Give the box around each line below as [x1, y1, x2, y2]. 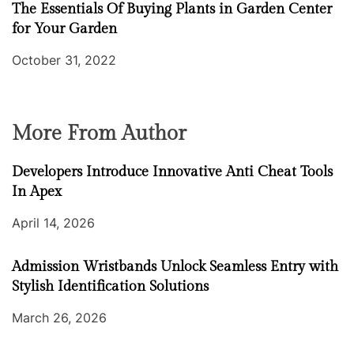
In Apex [12, 183, 62, 201]
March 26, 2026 [12, 310, 107, 326]
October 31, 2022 [12, 52, 116, 69]
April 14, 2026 [12, 215, 95, 232]
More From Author [12, 122, 186, 146]
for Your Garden [12, 21, 117, 38]
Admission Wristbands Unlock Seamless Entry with [12, 258, 338, 276]
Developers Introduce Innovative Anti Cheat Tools [12, 164, 333, 181]
